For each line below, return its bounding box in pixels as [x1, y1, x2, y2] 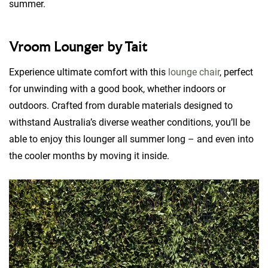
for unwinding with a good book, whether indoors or [9, 83, 226, 95]
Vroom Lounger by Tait [9, 41, 147, 55]
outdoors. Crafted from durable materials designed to [9, 100, 233, 111]
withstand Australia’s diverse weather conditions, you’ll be [9, 117, 250, 128]
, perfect [220, 66, 253, 78]
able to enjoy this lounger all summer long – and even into [9, 133, 254, 145]
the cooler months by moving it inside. [9, 150, 172, 162]
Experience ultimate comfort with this [9, 66, 168, 78]
